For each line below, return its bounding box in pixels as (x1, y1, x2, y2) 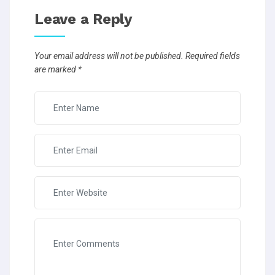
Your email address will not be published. (34, 51, 184, 61)
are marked (34, 64, 78, 75)
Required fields (184, 51, 240, 61)
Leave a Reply (34, 10, 133, 28)
